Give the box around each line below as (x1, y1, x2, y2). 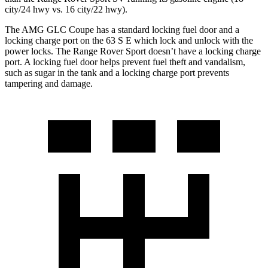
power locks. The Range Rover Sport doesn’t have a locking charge (5, 45, 261, 56)
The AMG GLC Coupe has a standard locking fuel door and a (5, 24, 239, 35)
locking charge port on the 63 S (5, 35, 126, 45)
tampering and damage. (5, 78, 93, 89)
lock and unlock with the (157, 35, 253, 45)
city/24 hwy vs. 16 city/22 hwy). (5, 4, 127, 14)
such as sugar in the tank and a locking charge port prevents (5, 67, 229, 78)
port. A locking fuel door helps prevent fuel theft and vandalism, (5, 56, 245, 67)
